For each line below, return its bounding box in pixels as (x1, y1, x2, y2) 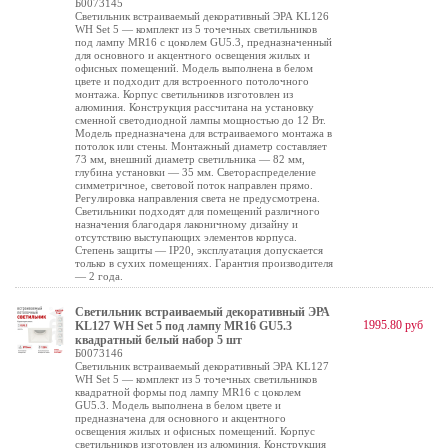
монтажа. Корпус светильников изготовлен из (75, 88, 293, 100)
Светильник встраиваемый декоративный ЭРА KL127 (75, 360, 329, 372)
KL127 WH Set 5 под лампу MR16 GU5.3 (75, 319, 292, 333)
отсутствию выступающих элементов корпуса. (75, 231, 297, 243)
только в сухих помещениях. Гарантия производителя (75, 257, 333, 269)
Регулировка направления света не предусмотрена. (75, 192, 320, 204)
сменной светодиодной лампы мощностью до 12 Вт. (75, 114, 326, 126)
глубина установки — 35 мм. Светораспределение (75, 166, 316, 178)
